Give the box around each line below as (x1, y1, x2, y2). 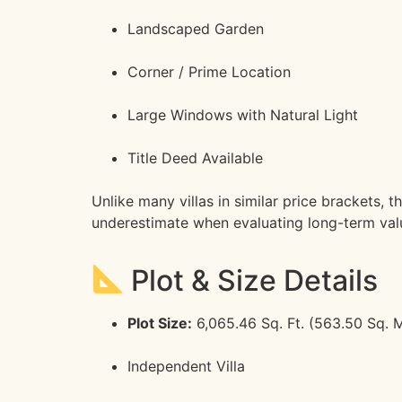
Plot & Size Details (124, 262, 379, 298)
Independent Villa (127, 357, 245, 376)
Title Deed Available (127, 149, 263, 168)
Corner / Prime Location (127, 63, 291, 82)
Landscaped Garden (127, 20, 264, 39)
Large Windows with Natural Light (127, 106, 358, 125)
